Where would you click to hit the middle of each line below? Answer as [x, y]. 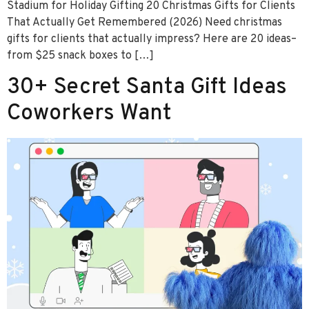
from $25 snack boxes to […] [80, 56]
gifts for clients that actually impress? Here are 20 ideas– [152, 40]
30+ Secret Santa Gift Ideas [147, 87]
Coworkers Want [89, 113]
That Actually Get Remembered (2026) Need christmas [144, 23]
